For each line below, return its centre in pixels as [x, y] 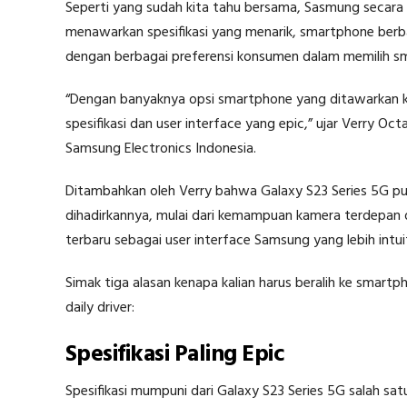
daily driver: [100, 308]
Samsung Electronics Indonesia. [161, 149]
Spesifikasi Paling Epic [175, 355]
